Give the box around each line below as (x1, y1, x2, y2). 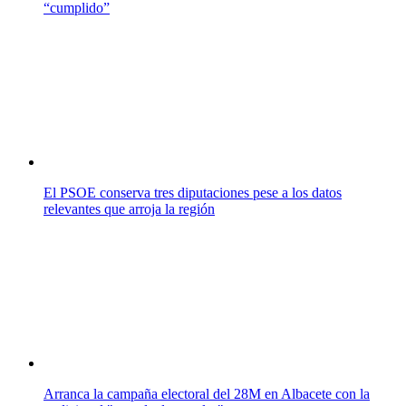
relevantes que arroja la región (43, 200, 215, 217)
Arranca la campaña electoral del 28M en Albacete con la (43, 385, 370, 401)
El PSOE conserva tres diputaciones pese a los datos (43, 184, 342, 200)
